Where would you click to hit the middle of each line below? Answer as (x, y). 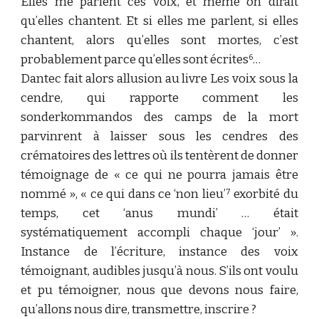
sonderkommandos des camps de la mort (159, 117)
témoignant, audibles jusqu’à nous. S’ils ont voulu (159, 271)
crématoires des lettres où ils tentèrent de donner (159, 156)
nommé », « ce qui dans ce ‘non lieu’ (123, 194)
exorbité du (264, 194)
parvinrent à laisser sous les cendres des (159, 136)
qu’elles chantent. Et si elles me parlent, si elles (159, 21)
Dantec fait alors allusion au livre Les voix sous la (159, 79)
